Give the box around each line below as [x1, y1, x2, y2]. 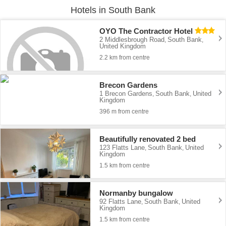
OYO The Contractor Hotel [99, 27, 193, 36]
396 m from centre [99, 108, 149, 116]
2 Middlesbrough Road [99, 36, 165, 44]
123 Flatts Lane [99, 144, 145, 152]
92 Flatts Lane [99, 197, 142, 205]
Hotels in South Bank [71, 5, 155, 15]
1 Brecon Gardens [99, 90, 153, 98]
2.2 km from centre [99, 54, 150, 62]
